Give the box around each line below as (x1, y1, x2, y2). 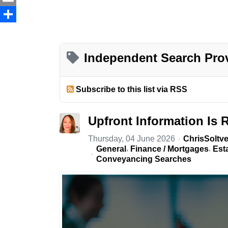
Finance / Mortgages (130, 145, 209, 154)
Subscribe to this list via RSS (76, 84, 188, 94)
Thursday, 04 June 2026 (88, 134, 175, 144)
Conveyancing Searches (96, 155, 191, 164)
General (96, 145, 126, 154)
